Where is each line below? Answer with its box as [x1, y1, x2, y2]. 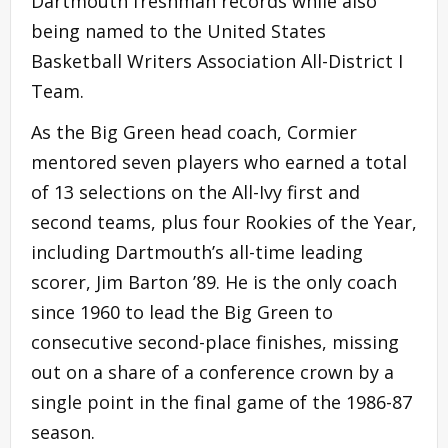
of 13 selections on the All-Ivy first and [31, 179, 360, 204]
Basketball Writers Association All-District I [31, 48, 403, 73]
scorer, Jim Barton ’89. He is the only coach [31, 269, 397, 294]
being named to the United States [31, 18, 326, 43]
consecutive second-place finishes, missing [31, 329, 399, 354]
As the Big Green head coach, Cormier [31, 119, 357, 144]
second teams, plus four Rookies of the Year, [31, 209, 417, 234]
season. [31, 419, 95, 444]
